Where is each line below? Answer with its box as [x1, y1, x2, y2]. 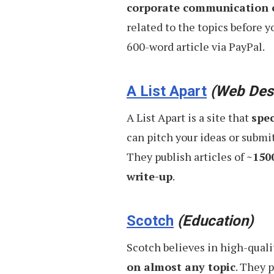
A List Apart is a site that [127, 110, 251, 125]
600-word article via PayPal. [127, 39, 265, 54]
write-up [127, 169, 172, 183]
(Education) [177, 212, 253, 229]
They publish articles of [127, 149, 246, 164]
